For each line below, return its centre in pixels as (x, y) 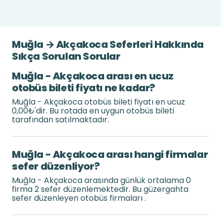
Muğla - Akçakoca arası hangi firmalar (110, 154)
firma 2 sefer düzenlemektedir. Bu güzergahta (100, 189)
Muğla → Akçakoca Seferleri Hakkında (108, 44)
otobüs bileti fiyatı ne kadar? (84, 88)
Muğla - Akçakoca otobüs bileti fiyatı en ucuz (98, 102)
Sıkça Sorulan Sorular (66, 56)
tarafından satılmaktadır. (60, 120)
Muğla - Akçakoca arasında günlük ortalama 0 (101, 180)
